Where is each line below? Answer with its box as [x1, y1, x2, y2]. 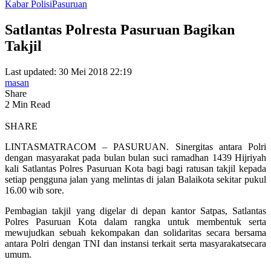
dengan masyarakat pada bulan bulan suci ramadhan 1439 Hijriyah [5, 152, 266, 163]
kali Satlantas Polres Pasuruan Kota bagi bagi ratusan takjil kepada [5, 163, 266, 174]
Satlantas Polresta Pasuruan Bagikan [5, 22, 235, 38]
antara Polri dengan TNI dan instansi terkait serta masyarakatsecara [5, 238, 266, 249]
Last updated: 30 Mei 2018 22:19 [5, 67, 132, 77]
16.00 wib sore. [5, 185, 64, 196]
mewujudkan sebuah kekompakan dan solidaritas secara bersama [5, 227, 266, 238]
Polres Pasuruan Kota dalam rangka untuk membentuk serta [5, 217, 266, 227]
